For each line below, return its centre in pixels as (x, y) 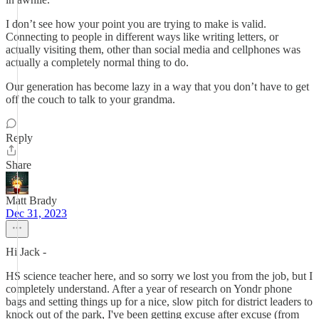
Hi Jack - (26, 252)
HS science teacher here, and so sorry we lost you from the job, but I (159, 276)
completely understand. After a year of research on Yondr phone (149, 289)
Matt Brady (31, 200)
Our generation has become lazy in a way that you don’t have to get (157, 87)
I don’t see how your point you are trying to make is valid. (136, 24)
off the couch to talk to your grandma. (90, 99)
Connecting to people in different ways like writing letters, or (142, 37)
